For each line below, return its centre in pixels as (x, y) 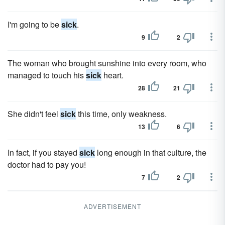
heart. (113, 75)
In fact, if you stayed (43, 152)
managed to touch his (47, 75)
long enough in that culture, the (151, 152)
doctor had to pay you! (47, 164)
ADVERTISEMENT (113, 206)
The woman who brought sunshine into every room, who (107, 63)
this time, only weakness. (121, 114)
